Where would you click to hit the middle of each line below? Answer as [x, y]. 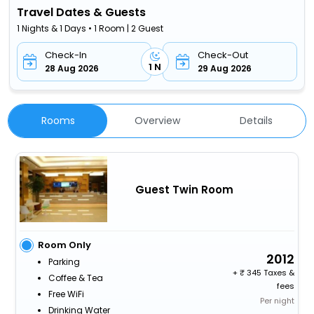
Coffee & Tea [75, 278]
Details [256, 120]
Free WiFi [66, 294]
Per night [278, 300]
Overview [157, 120]
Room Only [64, 245]
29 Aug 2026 [224, 68]
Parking [64, 261]
